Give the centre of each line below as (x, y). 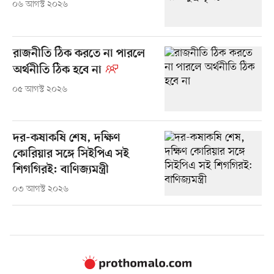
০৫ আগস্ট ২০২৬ (39, 89)
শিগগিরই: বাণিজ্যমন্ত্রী (61, 170)
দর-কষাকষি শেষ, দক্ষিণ (66, 138)
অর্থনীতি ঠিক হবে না (57, 70)
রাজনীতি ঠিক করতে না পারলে (79, 54)
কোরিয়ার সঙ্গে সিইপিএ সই (71, 154)
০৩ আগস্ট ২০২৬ (40, 189)
